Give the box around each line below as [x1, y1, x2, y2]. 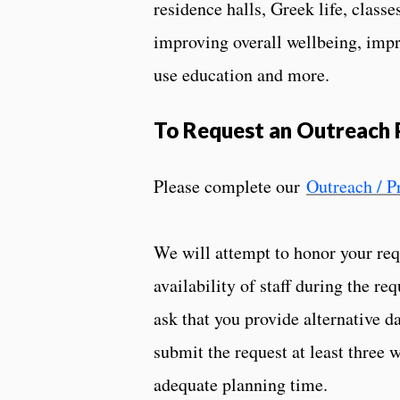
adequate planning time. [154, 371, 328, 396]
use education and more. [154, 62, 329, 87]
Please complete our [154, 173, 306, 198]
